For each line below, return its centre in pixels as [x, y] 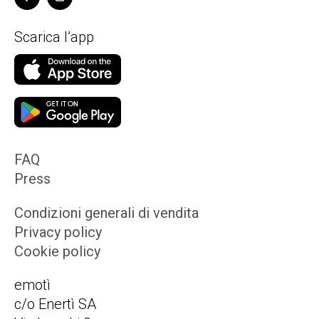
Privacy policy [58, 232]
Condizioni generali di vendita [106, 213]
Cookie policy [57, 252]
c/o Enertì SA [55, 304]
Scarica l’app [54, 37]
